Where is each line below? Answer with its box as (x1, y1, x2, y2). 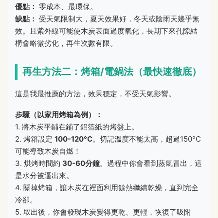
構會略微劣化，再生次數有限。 (15, 38, 117, 48)
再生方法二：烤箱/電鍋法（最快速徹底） (22, 65, 201, 77)
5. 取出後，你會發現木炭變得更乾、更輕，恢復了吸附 (15, 207, 191, 217)
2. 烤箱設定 (15, 134, 54, 144)
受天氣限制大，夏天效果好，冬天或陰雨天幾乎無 (37, 14, 200, 23)
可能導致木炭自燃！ (15, 146, 81, 156)
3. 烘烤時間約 (15, 158, 62, 168)
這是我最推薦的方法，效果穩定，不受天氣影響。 (15, 89, 176, 98)
